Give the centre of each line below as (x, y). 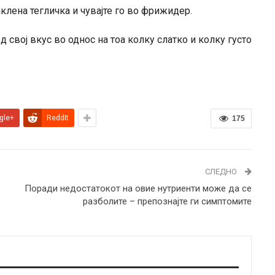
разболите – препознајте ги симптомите (167, 201)
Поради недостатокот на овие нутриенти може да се (138, 188)
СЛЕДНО (222, 171)
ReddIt (57, 118)
